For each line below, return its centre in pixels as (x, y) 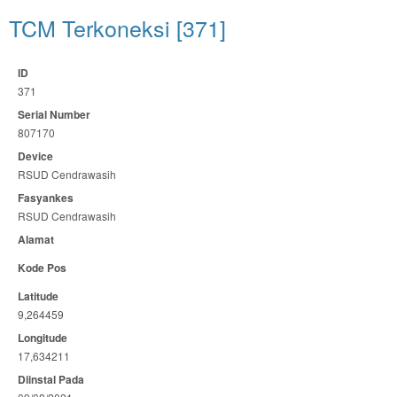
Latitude (38, 296)
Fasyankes (46, 198)
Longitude (43, 338)
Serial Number (54, 114)
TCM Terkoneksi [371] (117, 27)
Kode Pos (42, 268)
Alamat (36, 239)
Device (35, 156)
